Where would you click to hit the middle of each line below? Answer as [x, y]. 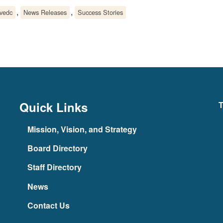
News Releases [45, 12]
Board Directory [57, 148]
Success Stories [100, 12]
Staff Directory [54, 167]
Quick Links [53, 107]
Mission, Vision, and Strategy [82, 129]
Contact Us [48, 206]
